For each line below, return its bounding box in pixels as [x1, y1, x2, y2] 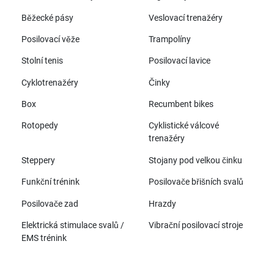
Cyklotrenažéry [21, 77, 78, 88]
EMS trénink [21, 232, 67, 243]
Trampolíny [148, 34, 191, 45]
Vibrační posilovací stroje [148, 220, 243, 231]
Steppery [21, 155, 55, 166]
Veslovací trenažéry [148, 12, 223, 23]
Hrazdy [148, 198, 176, 209]
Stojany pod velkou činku [148, 155, 242, 166]
